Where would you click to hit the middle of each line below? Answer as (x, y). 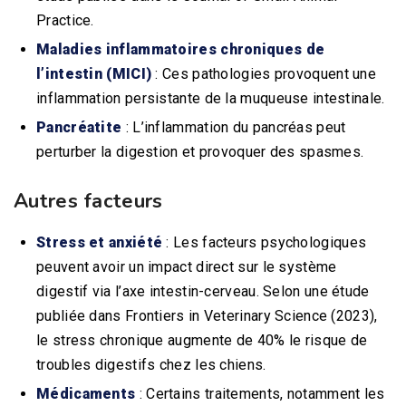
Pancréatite (79, 127)
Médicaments (86, 393)
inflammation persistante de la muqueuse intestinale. (211, 98)
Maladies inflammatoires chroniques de (181, 49)
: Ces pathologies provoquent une (264, 73)
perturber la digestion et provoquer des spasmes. (200, 151)
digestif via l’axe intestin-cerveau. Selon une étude (203, 291)
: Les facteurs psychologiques (265, 242)
